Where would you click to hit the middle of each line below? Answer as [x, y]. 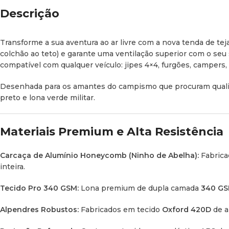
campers [209, 65]
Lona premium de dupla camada [140, 188]
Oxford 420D [187, 209]
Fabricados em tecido [120, 209]
